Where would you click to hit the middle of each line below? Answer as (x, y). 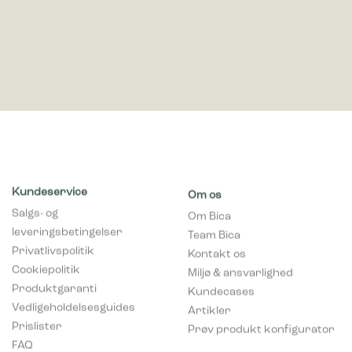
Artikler (209, 307)
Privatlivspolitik (53, 250)
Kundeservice (49, 191)
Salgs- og (35, 212)
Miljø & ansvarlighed (240, 269)
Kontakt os (217, 251)
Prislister (37, 325)
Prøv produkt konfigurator (261, 326)
